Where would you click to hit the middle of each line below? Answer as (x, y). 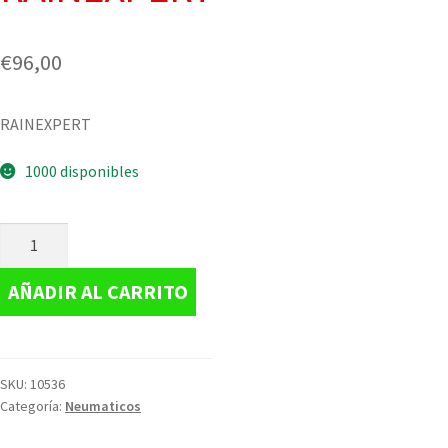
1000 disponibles (81, 171)
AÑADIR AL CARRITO (98, 291)
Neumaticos (103, 405)
